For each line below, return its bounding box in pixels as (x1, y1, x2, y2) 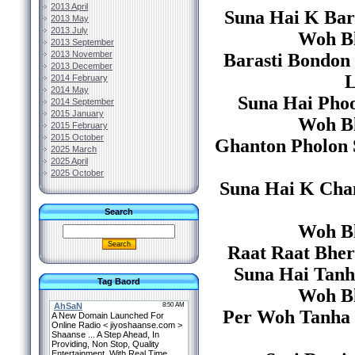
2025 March (51, 144, 97, 154)
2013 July (51, 25, 88, 35)
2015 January (51, 109, 104, 118)
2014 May (51, 85, 89, 94)
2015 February (51, 120, 108, 130)
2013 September (51, 37, 114, 47)
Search (105, 207, 133, 216)
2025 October (51, 168, 104, 177)
